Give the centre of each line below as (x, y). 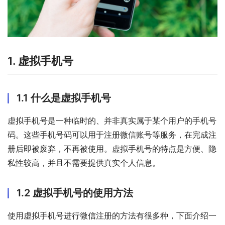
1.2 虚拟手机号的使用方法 (75, 193)
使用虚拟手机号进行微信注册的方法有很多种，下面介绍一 (112, 215)
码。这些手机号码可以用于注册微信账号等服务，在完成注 (112, 134)
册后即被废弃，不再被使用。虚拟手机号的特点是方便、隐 (112, 148)
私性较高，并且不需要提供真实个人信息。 (84, 162)
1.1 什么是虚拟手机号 (64, 98)
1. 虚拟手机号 (40, 61)
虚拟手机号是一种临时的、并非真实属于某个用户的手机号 (112, 120)
